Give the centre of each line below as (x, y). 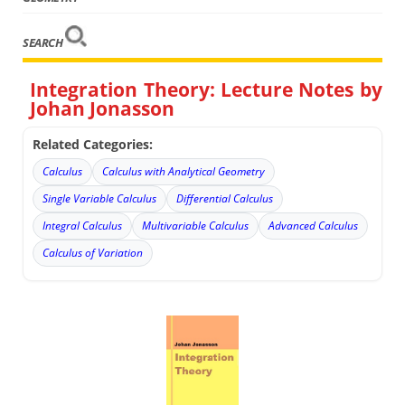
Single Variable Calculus (100, 198)
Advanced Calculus (314, 225)
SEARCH (44, 43)
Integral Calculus (83, 225)
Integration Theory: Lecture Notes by (206, 89)
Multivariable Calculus (196, 225)
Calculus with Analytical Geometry (184, 171)
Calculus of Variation (93, 252)
